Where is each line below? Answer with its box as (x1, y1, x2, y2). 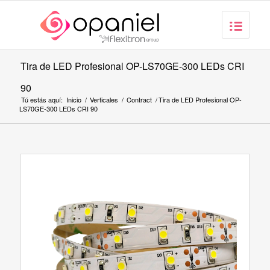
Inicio (66, 95, 81, 104)
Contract (126, 95, 152, 104)
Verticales (89, 95, 118, 104)
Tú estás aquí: (20, 95, 63, 104)
